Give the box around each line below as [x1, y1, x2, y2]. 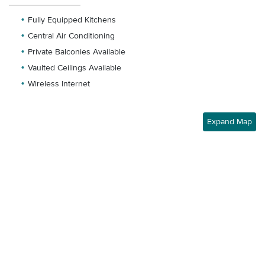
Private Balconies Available [28, 47, 125, 58]
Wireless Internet [28, 79, 90, 90]
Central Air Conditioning [28, 31, 115, 42]
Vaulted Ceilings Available [28, 63, 121, 74]
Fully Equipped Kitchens [28, 15, 116, 26]
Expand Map [207, 117, 252, 128]
